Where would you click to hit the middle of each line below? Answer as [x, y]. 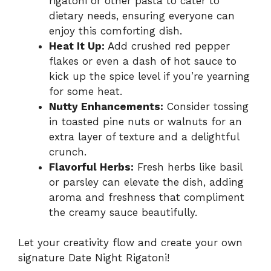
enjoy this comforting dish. [116, 31]
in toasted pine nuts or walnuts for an [145, 121]
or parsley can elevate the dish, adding [146, 182]
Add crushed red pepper [167, 46]
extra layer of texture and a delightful [144, 136]
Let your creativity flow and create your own [130, 243]
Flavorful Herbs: [91, 167]
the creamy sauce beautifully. [123, 212]
